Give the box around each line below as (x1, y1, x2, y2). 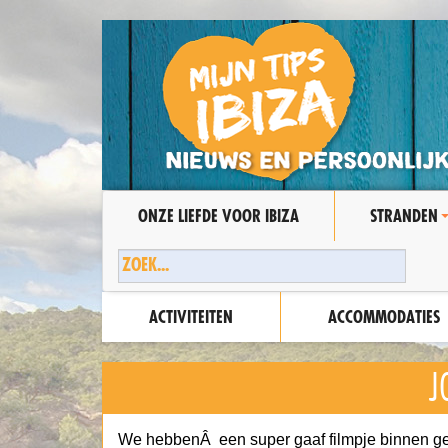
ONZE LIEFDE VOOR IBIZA (138, 205, 299, 226)
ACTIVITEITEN (149, 306, 233, 327)
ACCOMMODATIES (328, 306, 440, 327)
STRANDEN (370, 205, 438, 226)
